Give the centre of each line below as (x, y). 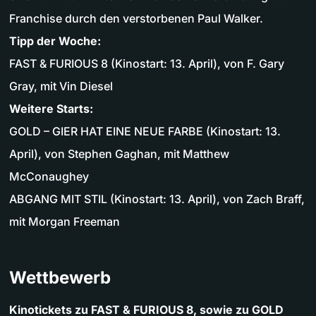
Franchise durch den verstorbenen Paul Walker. (136, 19)
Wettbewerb (60, 278)
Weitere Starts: (51, 109)
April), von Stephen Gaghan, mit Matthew (119, 154)
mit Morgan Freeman (65, 222)
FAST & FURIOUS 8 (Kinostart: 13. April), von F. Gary (147, 64)
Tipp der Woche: (55, 41)
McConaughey (49, 177)
